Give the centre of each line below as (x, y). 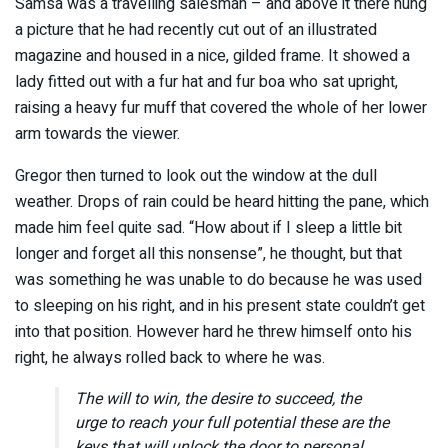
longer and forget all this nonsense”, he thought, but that (208, 253)
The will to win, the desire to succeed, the (218, 398)
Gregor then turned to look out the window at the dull (196, 175)
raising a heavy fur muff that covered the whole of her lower (221, 107)
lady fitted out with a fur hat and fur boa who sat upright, (206, 81)
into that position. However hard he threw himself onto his (213, 331)
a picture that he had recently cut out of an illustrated (196, 29)
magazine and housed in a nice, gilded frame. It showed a (212, 55)
